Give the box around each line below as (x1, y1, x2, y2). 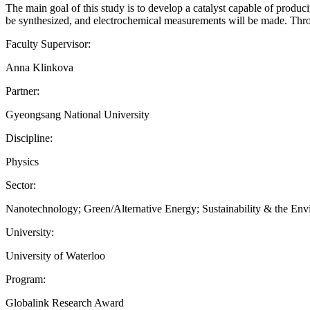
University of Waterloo (6, 249, 105, 262)
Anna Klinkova (6, 61, 73, 73)
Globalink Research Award (6, 296, 124, 309)
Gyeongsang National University (6, 108, 149, 120)
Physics (6, 155, 39, 167)
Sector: (6, 179, 36, 191)
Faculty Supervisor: (6, 37, 91, 50)
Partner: (6, 84, 39, 97)
